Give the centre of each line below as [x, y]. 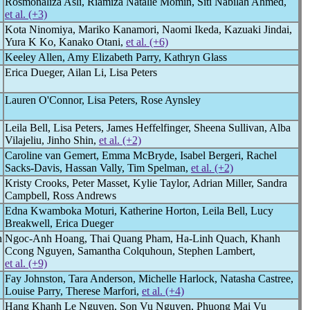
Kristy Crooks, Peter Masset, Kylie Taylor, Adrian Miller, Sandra [146, 183]
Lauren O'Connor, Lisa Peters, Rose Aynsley [103, 100]
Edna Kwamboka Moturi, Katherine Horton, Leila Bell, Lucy [139, 211]
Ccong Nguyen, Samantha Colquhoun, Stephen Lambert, [130, 251]
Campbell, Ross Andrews [61, 195]
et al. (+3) [26, 14]
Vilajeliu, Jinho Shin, [52, 140]
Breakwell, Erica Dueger [59, 223]
